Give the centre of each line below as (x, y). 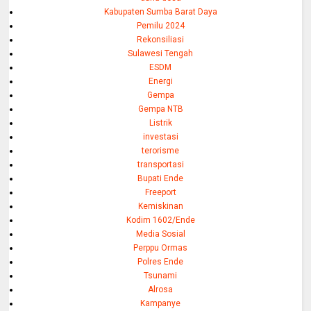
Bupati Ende (161, 178)
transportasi (160, 164)
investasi (160, 136)
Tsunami (161, 275)
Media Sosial (160, 234)
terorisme (161, 150)
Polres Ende (161, 261)
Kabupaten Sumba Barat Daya (160, 11)
